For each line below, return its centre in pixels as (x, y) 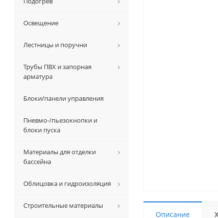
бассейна (37, 162)
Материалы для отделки (60, 152)
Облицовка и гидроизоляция (67, 183)
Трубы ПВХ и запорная (57, 67)
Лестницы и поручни (55, 45)
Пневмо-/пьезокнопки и (60, 120)
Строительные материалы (63, 205)
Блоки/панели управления (64, 98)
